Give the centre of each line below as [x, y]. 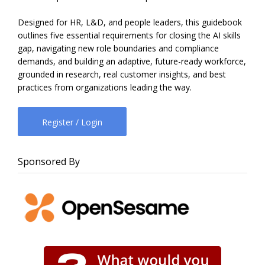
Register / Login [72, 122]
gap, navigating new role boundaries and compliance [118, 49]
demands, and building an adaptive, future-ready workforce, [132, 62]
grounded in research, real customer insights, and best [122, 75]
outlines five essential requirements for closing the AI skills [129, 35]
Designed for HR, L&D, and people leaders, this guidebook [130, 22]
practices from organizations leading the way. [105, 88]
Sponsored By [49, 162]
